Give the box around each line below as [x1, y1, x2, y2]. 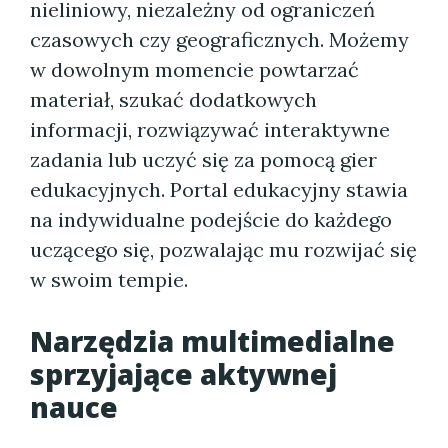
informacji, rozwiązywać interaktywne [30, 117, 390, 142]
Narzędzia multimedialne [30, 322, 395, 360]
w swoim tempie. [30, 267, 188, 292]
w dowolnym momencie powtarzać [30, 57, 359, 82]
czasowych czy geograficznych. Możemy [30, 27, 409, 52]
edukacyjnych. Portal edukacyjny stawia [30, 177, 408, 202]
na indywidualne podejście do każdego [30, 207, 392, 232]
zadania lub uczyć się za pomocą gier [30, 147, 377, 172]
